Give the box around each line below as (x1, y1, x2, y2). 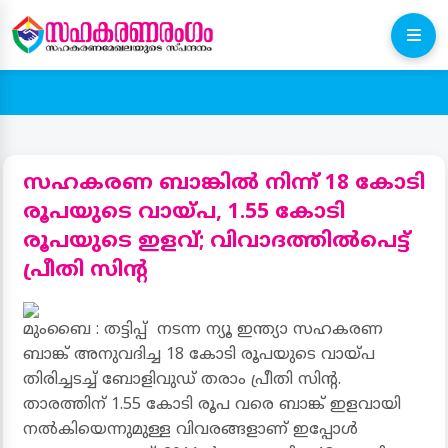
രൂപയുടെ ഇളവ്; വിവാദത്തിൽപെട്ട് (23, 229, 410, 255)
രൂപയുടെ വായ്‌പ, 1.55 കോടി (23, 200, 345, 226)
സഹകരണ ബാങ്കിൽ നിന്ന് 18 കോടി (23, 171, 425, 197)
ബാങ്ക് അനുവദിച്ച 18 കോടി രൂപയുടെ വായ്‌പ (23, 345, 375, 365)
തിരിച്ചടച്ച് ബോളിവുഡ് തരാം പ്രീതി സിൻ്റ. (23, 370, 341, 390)
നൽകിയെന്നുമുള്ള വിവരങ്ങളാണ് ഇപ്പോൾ (23, 420, 358, 440)
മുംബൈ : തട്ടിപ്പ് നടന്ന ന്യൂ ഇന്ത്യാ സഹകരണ (23, 320, 383, 340)
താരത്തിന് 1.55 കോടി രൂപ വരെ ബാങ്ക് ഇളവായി (23, 395, 401, 415)
